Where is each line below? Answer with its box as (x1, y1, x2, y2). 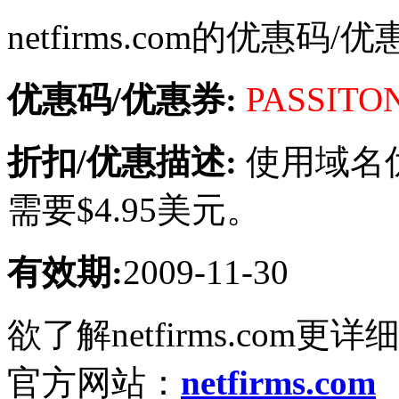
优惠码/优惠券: (7, 79, 237, 118)
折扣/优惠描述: (7, 142, 237, 181)
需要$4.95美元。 (7, 190, 261, 229)
